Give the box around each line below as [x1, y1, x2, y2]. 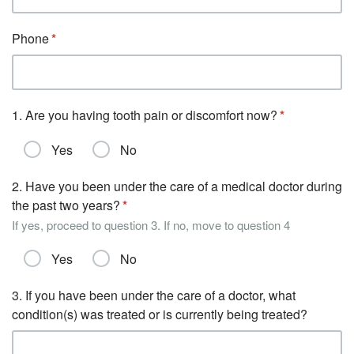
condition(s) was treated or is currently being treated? [12, 305, 307, 323]
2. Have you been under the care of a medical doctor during [12, 177, 342, 195]
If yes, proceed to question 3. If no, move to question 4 [12, 217, 290, 233]
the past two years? [12, 196, 120, 214]
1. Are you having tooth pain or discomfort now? [12, 106, 277, 124]
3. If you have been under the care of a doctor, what [12, 286, 296, 304]
